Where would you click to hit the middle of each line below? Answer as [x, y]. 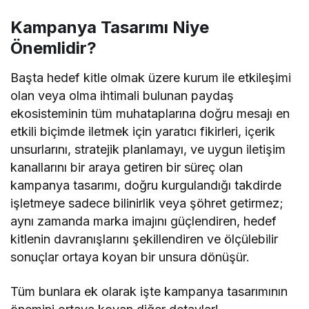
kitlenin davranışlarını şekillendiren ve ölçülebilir [144, 239]
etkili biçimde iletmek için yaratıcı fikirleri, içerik [143, 131]
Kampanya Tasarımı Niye [110, 27]
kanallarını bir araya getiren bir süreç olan [127, 167]
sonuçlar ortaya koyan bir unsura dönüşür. [130, 257]
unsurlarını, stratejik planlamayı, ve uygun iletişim [148, 149]
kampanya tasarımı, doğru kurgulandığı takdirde [146, 185]
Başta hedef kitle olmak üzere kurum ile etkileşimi [151, 77]
